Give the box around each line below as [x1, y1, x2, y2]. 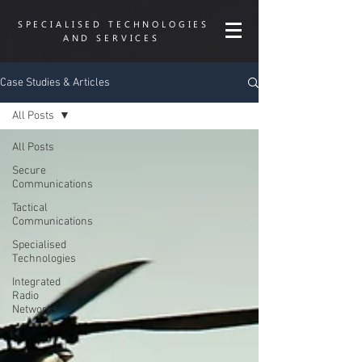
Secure [12, 164, 46, 178]
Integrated [12, 276, 61, 289]
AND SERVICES [62, 32, 160, 44]
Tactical [12, 201, 48, 215]
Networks [12, 303, 58, 317]
